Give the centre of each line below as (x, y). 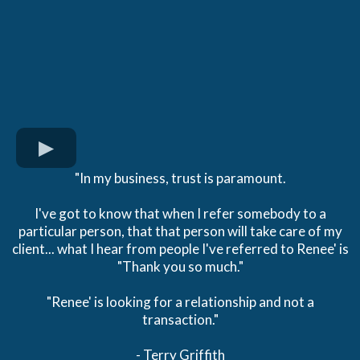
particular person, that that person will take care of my (180, 231)
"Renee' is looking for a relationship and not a (180, 302)
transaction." (180, 320)
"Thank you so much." (180, 267)
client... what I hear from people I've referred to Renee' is (180, 249)
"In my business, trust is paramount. (180, 178)
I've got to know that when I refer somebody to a (180, 214)
